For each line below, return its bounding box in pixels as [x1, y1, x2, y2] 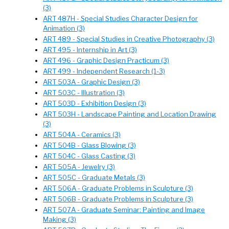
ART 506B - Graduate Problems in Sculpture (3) [43, 195, 193, 203]
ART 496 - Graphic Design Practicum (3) [43, 56, 169, 64]
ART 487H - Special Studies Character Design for [43, 14, 198, 22]
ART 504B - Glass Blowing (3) [43, 141, 136, 149]
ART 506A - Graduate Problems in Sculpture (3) [43, 184, 193, 192]
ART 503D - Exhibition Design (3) [43, 99, 146, 107]
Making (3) [43, 215, 76, 223]
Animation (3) [43, 24, 85, 32]
